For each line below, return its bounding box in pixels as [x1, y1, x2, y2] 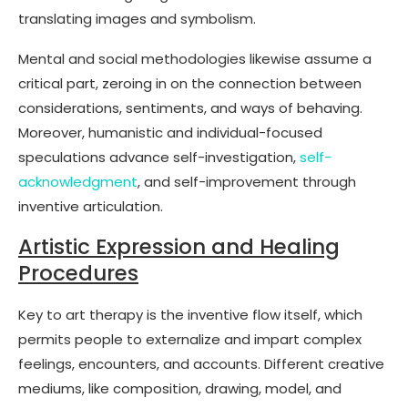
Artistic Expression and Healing [18, 231, 340, 261]
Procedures [18, 258, 138, 288]
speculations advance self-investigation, [18, 147, 300, 167]
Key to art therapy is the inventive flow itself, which [18, 304, 362, 324]
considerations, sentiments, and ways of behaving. [18, 97, 362, 117]
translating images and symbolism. [18, 8, 256, 28]
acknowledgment [18, 171, 138, 191]
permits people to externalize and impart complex [18, 329, 362, 349]
